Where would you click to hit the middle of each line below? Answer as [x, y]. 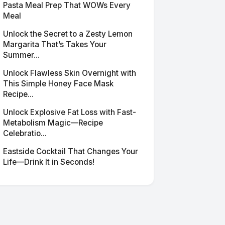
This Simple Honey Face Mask [58, 84]
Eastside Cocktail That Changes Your [71, 151]
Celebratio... [25, 133]
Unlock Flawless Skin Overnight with [70, 73]
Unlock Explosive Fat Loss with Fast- [70, 112]
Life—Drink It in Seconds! [49, 162]
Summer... [21, 55]
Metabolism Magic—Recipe [53, 123]
